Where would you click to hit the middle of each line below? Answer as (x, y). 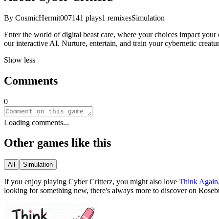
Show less (20, 60)
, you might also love (145, 182)
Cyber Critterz (90, 182)
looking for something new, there (55, 191)
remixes (119, 18)
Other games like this (57, 143)
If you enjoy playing (36, 182)
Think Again (198, 182)
